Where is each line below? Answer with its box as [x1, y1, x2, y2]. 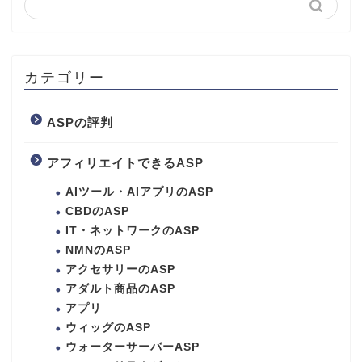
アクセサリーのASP [65, 263, 175, 276]
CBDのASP [65, 205, 129, 218]
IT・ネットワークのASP [65, 225, 200, 238]
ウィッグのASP [65, 322, 151, 335]
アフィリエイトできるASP [47, 156, 204, 170]
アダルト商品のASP [65, 283, 175, 296]
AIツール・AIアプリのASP [65, 186, 213, 199]
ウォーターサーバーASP [65, 341, 200, 354]
